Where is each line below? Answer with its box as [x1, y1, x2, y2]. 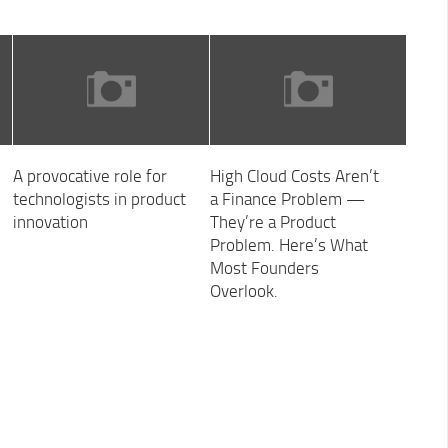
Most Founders [209, 258, 319, 279]
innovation [12, 212, 88, 233]
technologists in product [12, 189, 186, 210]
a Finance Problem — [209, 189, 365, 210]
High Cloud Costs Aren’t [209, 166, 379, 187]
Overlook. [209, 281, 278, 302]
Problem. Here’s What [209, 235, 368, 256]
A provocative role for [12, 166, 167, 187]
